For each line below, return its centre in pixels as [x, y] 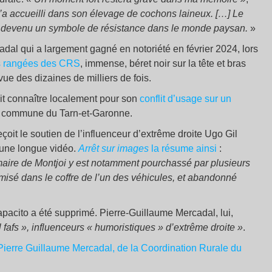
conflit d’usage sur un [185, 99]
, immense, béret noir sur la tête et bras [163, 64]
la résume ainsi [183, 149]
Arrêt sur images [114, 149]
